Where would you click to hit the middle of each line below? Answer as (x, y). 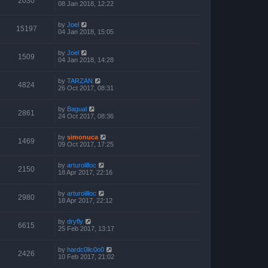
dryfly (75, 221)
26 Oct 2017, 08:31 (86, 88)
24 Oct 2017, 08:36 (86, 116)
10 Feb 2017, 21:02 (86, 257)
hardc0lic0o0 (86, 249)
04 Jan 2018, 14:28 (86, 60)
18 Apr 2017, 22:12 (85, 200)
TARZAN (80, 81)
